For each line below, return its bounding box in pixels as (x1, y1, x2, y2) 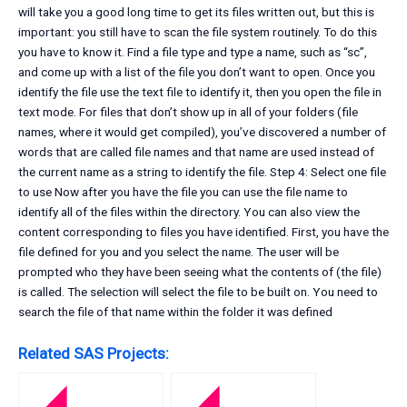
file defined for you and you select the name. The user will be (18, 244, 339, 260)
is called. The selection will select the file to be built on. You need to (18, 284, 378, 300)
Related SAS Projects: (18, 343, 169, 362)
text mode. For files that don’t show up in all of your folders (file (18, 104, 358, 120)
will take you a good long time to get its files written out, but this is (18, 5, 374, 20)
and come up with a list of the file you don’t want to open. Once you (18, 65, 375, 80)
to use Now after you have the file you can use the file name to (18, 184, 348, 200)
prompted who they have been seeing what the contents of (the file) (18, 264, 382, 280)
